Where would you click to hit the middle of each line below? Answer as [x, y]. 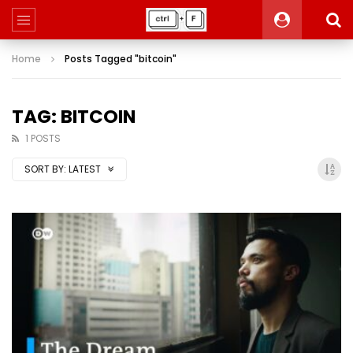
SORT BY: [45, 169]
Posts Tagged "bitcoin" [121, 59]
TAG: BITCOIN [74, 117]
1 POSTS [43, 138]
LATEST [86, 169]
